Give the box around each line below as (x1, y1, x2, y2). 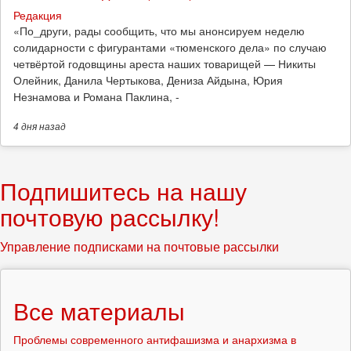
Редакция (13, 7, 62, 24)
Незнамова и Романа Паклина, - (13, 89, 179, 105)
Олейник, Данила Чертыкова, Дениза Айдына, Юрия (13, 72, 283, 89)
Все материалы (13, 294, 185, 328)
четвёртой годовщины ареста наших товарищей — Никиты (13, 56, 316, 72)
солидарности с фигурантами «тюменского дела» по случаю (13, 39, 327, 56)
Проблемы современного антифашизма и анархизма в (13, 331, 296, 348)
